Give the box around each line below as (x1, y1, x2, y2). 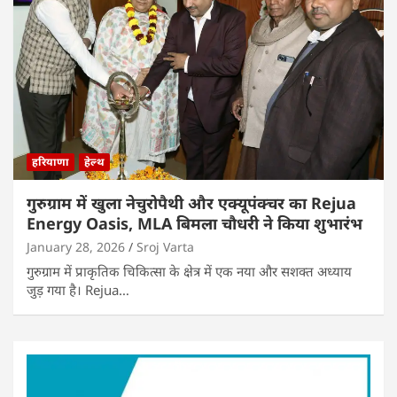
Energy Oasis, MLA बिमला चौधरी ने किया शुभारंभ (27, 212, 362, 234)
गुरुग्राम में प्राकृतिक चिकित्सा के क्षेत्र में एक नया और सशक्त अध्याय (27, 261, 352, 280)
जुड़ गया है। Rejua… (27, 280, 129, 299)
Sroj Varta (136, 237, 194, 255)
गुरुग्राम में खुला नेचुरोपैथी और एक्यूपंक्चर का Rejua (27, 191, 356, 214)
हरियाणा (32, 153, 69, 169)
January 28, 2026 (27, 237, 125, 255)
